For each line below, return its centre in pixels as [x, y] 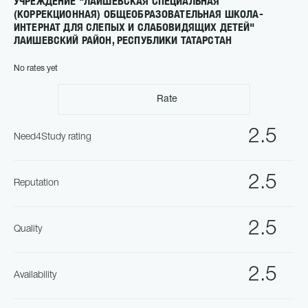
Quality [28, 229]
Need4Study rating [53, 137]
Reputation [36, 183]
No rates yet [36, 68]
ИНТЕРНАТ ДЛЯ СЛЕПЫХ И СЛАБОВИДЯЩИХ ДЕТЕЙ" [134, 27]
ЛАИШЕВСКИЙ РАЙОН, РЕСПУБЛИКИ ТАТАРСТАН [123, 40]
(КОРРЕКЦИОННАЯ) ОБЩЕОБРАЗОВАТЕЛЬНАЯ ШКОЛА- [139, 14]
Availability [35, 275]
